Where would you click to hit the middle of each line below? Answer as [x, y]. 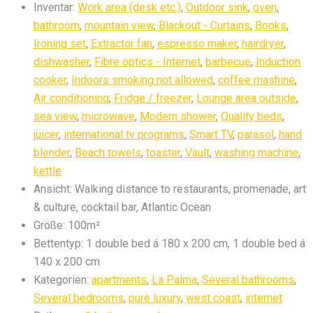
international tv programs [124, 134]
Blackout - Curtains [204, 25]
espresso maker [197, 43]
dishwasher [61, 61]
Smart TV [211, 134]
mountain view [119, 25]
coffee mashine [256, 80]
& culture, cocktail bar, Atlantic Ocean [122, 207]
